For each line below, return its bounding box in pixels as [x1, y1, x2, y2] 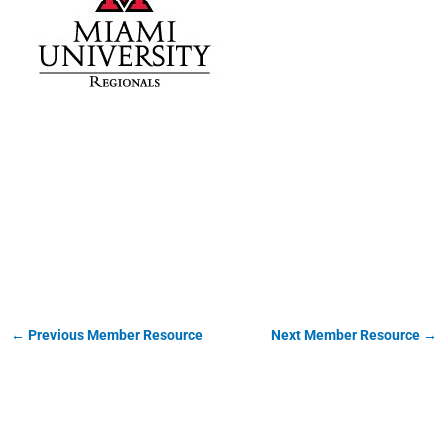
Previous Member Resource [24, 327, 203, 344]
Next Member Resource [271, 327, 424, 344]
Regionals [24, 207, 205, 255]
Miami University [24, 159, 330, 207]
